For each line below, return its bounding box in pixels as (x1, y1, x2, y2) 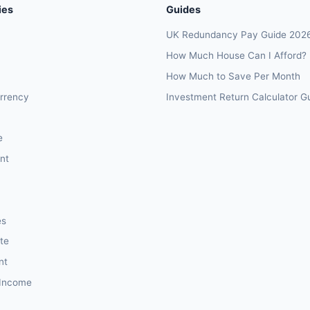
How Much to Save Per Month (166, 71, 300, 82)
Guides (166, 3, 201, 16)
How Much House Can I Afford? (166, 50, 307, 62)
